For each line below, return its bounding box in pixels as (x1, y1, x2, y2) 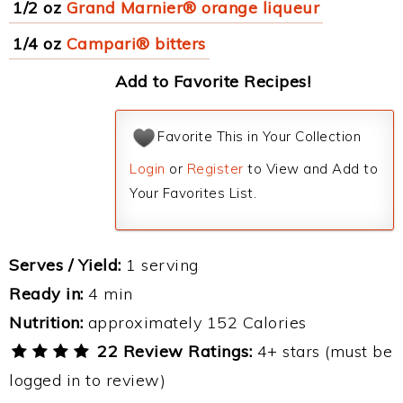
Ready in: (9, 283, 84, 304)
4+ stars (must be (252, 341, 393, 362)
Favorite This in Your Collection (157, 128, 361, 146)
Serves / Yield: (9, 255, 121, 275)
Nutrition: (9, 312, 83, 333)
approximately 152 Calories (83, 312, 307, 333)
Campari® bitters (66, 33, 206, 54)
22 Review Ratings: (92, 341, 253, 362)
